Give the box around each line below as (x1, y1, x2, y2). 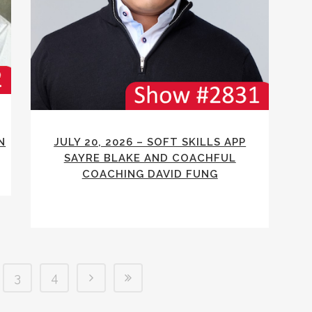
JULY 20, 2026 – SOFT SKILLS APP (54, 136, 247, 149)
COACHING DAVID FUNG (81, 168, 218, 181)
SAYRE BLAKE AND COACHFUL (63, 152, 236, 165)
